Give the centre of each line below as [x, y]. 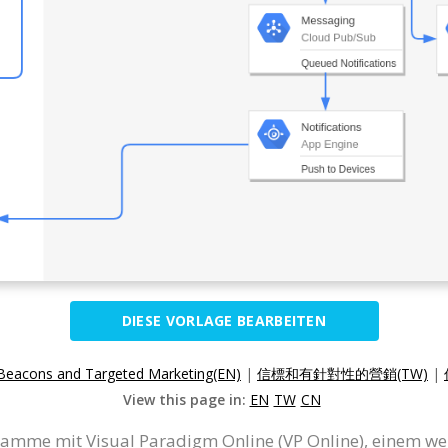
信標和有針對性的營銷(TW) [342, 373]
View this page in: [186, 399]
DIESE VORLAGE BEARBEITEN [224, 320]
